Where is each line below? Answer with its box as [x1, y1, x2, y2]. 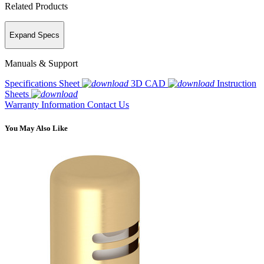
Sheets [5, 89, 29, 100]
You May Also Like [5, 123, 68, 133]
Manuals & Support [5, 58, 78, 69]
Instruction [217, 78, 256, 89]
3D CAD [131, 78, 166, 89]
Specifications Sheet [5, 78, 80, 89]
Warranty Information [5, 100, 87, 110]
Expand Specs [9, 31, 60, 40]
